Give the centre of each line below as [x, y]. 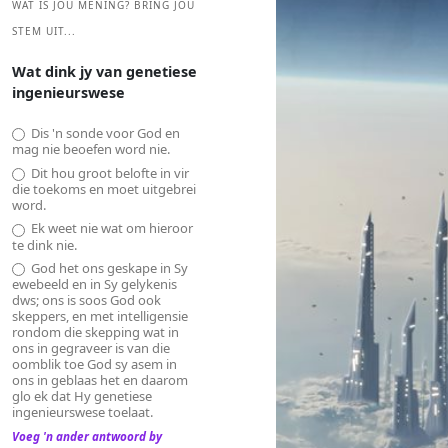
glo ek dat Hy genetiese [82, 396]
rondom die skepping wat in [95, 332]
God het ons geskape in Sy [107, 268]
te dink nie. [44, 244]
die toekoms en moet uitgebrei [104, 188]
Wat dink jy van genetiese [104, 72]
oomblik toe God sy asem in [94, 364]
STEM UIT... [44, 31]
